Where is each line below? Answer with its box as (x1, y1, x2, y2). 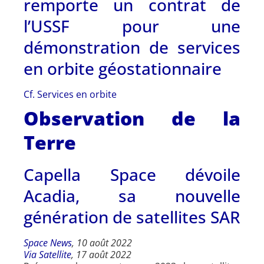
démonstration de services (24, 35, 240, 58)
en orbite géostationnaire (24, 57, 222, 80)
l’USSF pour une (24, 14, 240, 37)
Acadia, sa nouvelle (24, 184, 240, 207)
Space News (24, 236, 72, 249)
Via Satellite (24, 247, 71, 261)
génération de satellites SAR (24, 205, 240, 228)
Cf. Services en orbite (24, 87, 117, 101)
